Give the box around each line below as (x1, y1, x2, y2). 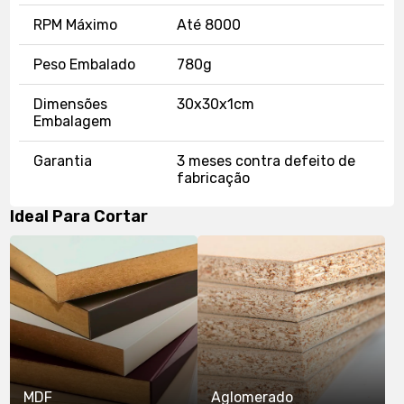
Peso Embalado (33, 55, 136, 73)
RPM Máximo (33, 15, 118, 33)
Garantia (33, 151, 93, 170)
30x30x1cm (177, 95, 255, 113)
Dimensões (33, 95, 108, 113)
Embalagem (33, 112, 113, 130)
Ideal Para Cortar (10, 206, 149, 226)
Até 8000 (177, 15, 242, 33)
